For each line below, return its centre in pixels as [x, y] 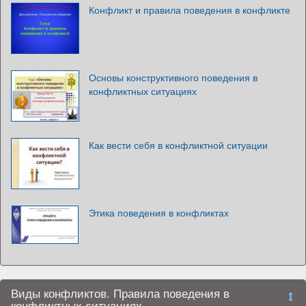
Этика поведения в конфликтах [159, 212]
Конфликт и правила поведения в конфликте [190, 9]
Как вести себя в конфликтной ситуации [178, 144]
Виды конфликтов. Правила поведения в [120, 293]
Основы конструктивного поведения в [173, 77]
